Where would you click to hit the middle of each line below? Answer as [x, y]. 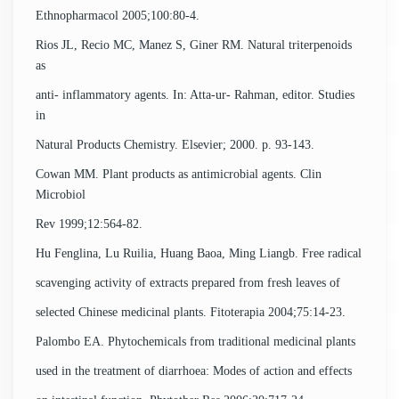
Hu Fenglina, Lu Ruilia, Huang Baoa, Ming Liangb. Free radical [199, 253]
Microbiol [61, 194]
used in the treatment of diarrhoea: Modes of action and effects [194, 370]
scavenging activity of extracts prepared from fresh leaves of [188, 282]
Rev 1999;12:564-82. [89, 224]
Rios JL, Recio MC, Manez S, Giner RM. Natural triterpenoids [194, 45]
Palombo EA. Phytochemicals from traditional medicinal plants [195, 341]
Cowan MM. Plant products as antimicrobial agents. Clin [179, 174]
